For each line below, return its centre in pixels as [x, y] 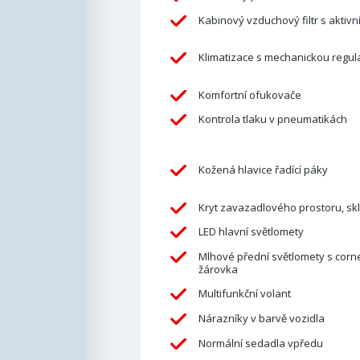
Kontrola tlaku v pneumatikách [272, 119]
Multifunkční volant [244, 294]
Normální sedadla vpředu [260, 343]
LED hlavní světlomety [251, 232]
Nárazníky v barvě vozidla [261, 319]
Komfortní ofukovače [250, 94]
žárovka [218, 269]
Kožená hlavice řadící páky [263, 170]
